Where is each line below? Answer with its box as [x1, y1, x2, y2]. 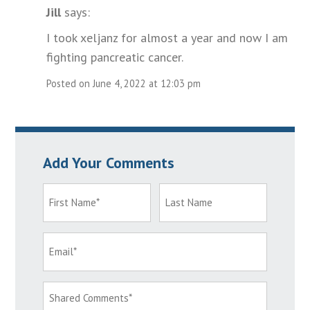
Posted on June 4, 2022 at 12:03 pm [46, 77, 201, 91]
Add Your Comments [43, 153, 175, 173]
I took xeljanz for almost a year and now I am [46, 30, 289, 46]
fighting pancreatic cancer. [46, 49, 184, 66]
